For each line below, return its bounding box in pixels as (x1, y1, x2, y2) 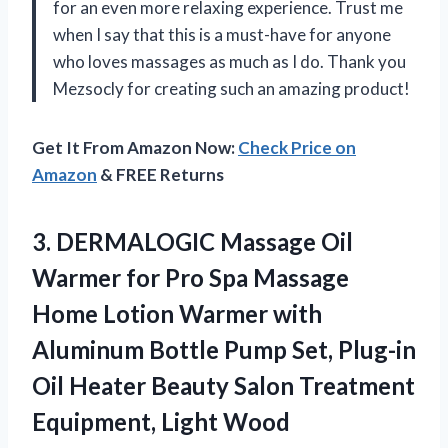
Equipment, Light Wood (32, 406, 290, 436)
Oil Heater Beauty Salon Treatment (32, 370, 415, 400)
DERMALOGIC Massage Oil (56, 226, 353, 256)
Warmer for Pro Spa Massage (32, 262, 349, 292)
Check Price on (238, 136, 356, 158)
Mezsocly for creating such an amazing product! (53, 77, 410, 99)
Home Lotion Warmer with (32, 298, 322, 328)
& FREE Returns (97, 163, 224, 185)
